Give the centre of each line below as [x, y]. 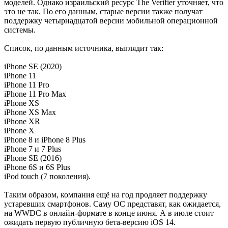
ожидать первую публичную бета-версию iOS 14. [90, 222]
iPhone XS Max [30, 112]
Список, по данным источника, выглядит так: [84, 48]
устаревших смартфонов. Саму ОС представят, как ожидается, [112, 204]
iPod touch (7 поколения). [47, 176]
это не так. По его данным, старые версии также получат [103, 11]
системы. [20, 30]
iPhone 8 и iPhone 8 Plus [45, 139]
